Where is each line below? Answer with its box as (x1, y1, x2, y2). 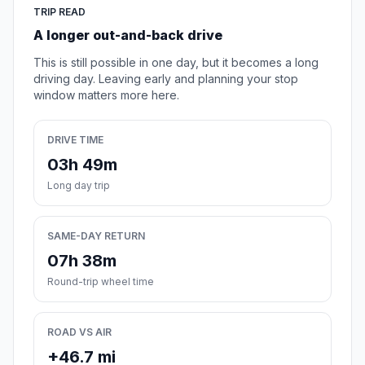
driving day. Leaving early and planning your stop (33, 72, 298, 86)
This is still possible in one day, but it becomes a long (33, 55, 319, 70)
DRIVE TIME (47, 134, 103, 147)
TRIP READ (33, 6, 86, 19)
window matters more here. (33, 88, 179, 103)
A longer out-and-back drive (33, 27, 222, 44)
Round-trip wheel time (47, 275, 154, 288)
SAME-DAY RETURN (47, 230, 145, 243)
